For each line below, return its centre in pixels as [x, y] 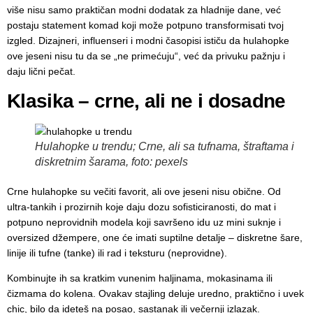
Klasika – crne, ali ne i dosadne [146, 101]
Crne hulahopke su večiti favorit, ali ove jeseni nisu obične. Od [144, 191]
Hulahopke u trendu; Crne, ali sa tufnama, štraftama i [165, 146]
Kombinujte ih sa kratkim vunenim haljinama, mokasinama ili [140, 278]
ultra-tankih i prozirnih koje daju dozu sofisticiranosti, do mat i [141, 206]
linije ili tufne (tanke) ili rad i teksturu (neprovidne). [117, 253]
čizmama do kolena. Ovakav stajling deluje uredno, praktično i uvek [155, 294]
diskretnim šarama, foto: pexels [111, 161]
